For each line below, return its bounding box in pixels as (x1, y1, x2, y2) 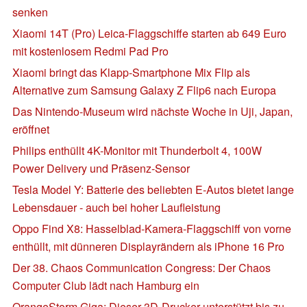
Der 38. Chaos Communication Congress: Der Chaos (12, 259, 271, 275)
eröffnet (12, 121, 49, 137)
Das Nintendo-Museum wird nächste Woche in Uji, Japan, (12, 103, 293, 119)
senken (12, 3, 48, 20)
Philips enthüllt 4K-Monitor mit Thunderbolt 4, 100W (12, 142, 262, 158)
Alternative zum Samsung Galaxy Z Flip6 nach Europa (12, 82, 276, 98)
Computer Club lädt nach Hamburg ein (12, 277, 199, 293)
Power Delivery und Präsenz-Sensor (12, 160, 190, 176)
